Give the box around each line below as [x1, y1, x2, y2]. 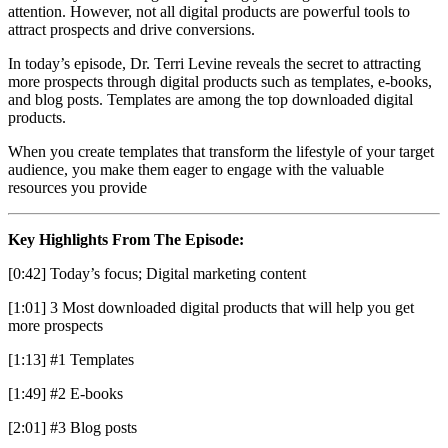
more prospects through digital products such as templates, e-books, [8, 72, 432, 90]
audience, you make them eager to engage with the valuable [8, 160, 384, 178]
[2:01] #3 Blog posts [8, 418, 141, 436]
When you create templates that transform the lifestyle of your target [8, 142, 434, 160]
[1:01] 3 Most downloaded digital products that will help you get [8, 298, 414, 316]
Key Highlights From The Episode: [8, 230, 244, 248]
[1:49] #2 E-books [8, 384, 127, 402]
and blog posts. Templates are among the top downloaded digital [8, 90, 413, 108]
